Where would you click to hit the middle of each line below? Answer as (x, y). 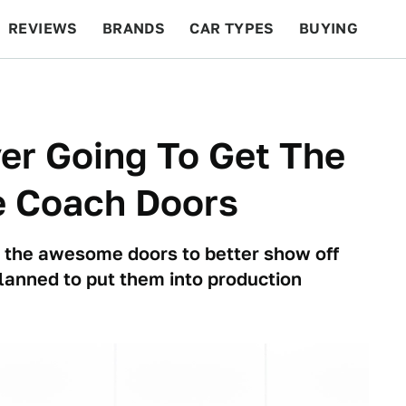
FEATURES (340, 87)
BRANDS (134, 29)
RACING (180, 87)
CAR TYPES (232, 29)
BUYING (329, 29)
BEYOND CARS (72, 87)
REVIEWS (43, 29)
